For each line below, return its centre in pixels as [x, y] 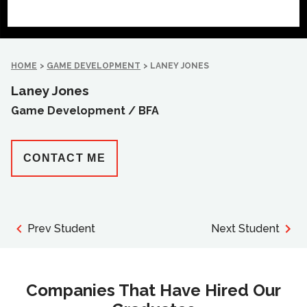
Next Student [245, 229]
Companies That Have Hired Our [153, 290]
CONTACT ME [64, 158]
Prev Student [61, 229]
